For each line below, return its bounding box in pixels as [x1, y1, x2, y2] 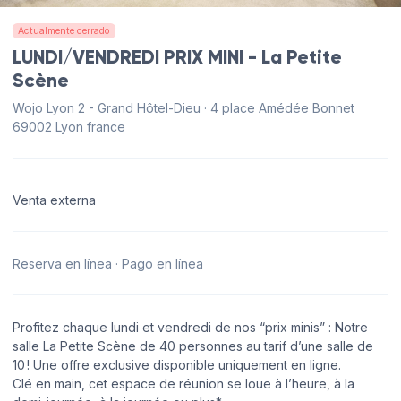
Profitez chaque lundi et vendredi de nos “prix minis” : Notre [13, 319, 368, 335]
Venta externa [13, 192, 96, 208]
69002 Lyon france [13, 119, 125, 135]
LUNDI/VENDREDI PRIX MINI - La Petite [13, 46, 342, 70]
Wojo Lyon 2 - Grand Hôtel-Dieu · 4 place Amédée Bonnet [13, 100, 354, 116]
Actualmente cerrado [18, 24, 110, 37]
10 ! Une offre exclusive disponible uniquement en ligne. [13, 356, 341, 372]
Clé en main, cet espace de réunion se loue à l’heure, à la [13, 375, 354, 391]
